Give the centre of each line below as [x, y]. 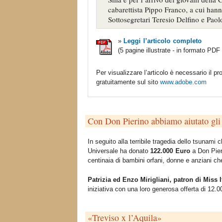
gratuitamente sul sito [128, 82]
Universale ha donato [119, 151]
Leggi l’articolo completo [163, 41]
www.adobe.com [183, 82]
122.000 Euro [170, 151]
